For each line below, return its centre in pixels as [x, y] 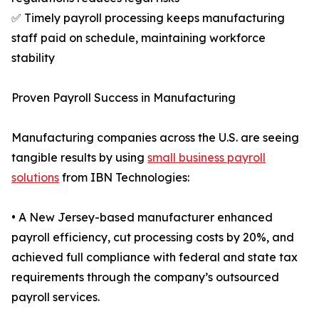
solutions [35, 178]
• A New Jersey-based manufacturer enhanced [142, 218]
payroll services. [56, 297]
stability [33, 58]
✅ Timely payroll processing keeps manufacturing [148, 18]
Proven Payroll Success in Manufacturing [124, 98]
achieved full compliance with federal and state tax [155, 257]
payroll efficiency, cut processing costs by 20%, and [153, 237]
